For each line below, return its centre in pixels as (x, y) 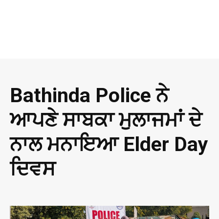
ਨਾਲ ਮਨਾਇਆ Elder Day (109, 144)
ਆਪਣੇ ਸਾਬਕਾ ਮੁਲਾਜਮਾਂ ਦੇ (106, 120)
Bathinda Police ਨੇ (89, 96)
